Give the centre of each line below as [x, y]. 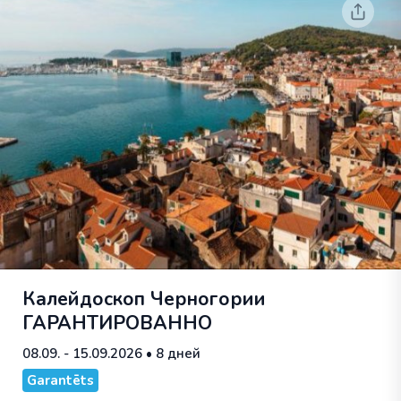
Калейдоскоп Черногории [144, 299]
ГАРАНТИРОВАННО [117, 323]
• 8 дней [171, 354]
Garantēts [60, 380]
